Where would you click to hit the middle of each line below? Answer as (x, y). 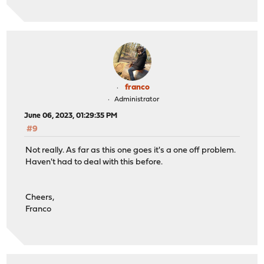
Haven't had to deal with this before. (94, 163)
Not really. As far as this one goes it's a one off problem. (131, 151)
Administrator (136, 99)
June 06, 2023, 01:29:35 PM (71, 115)
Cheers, (40, 198)
